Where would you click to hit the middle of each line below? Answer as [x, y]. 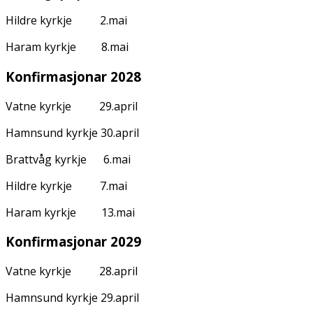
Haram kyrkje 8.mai [71, 47]
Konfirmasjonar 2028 [73, 76]
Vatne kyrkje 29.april [88, 106]
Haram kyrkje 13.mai [72, 212]
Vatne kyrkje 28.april [88, 271]
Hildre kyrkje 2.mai [87, 21]
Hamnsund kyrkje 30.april [88, 132]
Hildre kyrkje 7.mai [87, 185]
